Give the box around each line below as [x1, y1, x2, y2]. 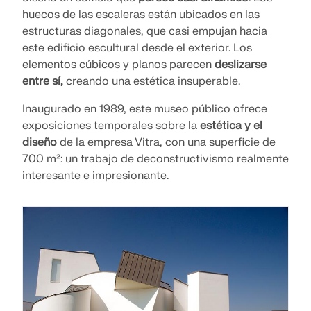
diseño [22, 135, 57, 150]
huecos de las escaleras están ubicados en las [22, 8, 260, 22]
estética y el [200, 119, 262, 133]
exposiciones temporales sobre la [22, 119, 200, 133]
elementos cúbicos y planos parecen [22, 58, 215, 72]
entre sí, [22, 74, 63, 89]
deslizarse [215, 58, 267, 72]
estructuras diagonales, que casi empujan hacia [22, 24, 267, 39]
